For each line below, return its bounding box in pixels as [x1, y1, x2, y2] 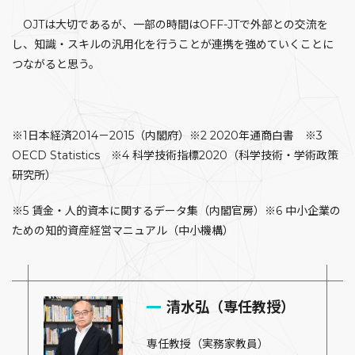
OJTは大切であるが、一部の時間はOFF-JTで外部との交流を [12, 17, 328, 32]
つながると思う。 [12, 57, 100, 71]
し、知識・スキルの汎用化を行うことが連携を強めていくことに [12, 37, 334, 52]
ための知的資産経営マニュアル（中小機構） [12, 223, 234, 238]
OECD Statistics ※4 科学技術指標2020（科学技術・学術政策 [12, 148, 338, 162]
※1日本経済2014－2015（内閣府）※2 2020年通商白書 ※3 [12, 128, 323, 143]
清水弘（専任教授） [166, 299, 295, 316]
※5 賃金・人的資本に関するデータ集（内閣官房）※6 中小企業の [12, 204, 341, 218]
